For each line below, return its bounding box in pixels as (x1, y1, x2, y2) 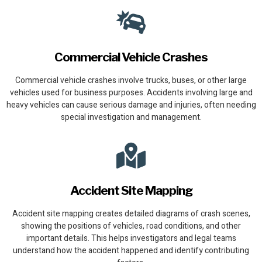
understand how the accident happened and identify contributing (13, 244, 249, 257)
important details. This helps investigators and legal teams (26, 232, 236, 245)
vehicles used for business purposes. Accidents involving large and (9, 87, 253, 99)
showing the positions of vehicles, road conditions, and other (21, 220, 241, 233)
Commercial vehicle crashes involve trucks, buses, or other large (15, 74, 247, 87)
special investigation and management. (60, 111, 202, 124)
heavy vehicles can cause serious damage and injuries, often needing (6, 99, 256, 112)
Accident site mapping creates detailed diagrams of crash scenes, (12, 208, 250, 220)
